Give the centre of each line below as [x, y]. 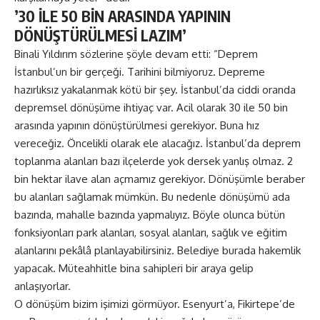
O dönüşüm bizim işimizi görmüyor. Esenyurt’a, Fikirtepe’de [155, 304]
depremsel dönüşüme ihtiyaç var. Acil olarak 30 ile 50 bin [151, 108]
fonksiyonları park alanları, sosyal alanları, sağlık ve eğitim [151, 233]
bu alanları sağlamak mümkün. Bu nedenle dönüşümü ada [152, 197]
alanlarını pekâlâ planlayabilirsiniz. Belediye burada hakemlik [157, 251]
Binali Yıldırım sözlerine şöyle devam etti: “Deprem [136, 54]
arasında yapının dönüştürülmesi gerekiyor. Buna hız [137, 126]
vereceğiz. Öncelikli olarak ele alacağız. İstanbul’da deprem [157, 144]
